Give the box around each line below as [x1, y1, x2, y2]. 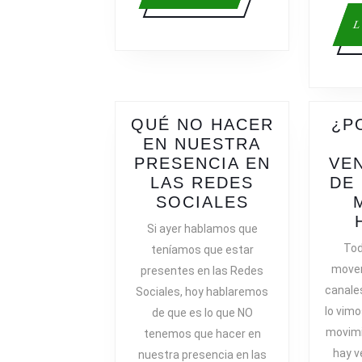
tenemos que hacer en [143, 327, 261, 341]
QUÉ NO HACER [130, 116, 274, 134]
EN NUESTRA [143, 135, 261, 154]
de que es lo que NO [151, 306, 253, 320]
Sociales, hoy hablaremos [136, 285, 268, 299]
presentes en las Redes [141, 264, 263, 278]
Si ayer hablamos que [146, 222, 258, 236]
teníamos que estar [150, 243, 254, 257]
